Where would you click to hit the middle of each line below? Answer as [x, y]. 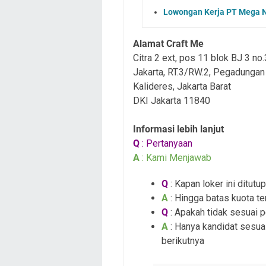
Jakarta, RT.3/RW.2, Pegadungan [199, 72]
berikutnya [183, 241]
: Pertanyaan [166, 144]
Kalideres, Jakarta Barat [182, 87]
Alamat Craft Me [168, 44]
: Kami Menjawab [175, 158]
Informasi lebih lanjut [178, 129]
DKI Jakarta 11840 [172, 101]
